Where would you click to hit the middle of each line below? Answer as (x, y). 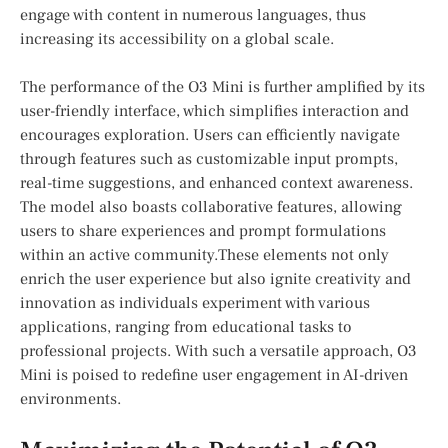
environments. (70, 399)
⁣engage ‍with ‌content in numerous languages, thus (193, 15)
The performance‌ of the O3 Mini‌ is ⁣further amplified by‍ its (222, 87)
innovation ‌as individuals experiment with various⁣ (195, 303)
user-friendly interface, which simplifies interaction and (214, 111)
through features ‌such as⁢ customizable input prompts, (209, 159)
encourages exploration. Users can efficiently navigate (210, 135)
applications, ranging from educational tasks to (186, 327)
